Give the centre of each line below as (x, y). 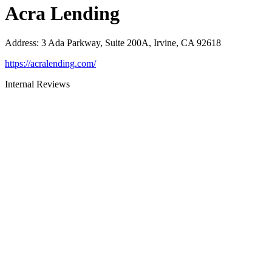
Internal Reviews (37, 84)
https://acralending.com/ (50, 64)
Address (21, 43)
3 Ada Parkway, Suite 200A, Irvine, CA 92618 (131, 43)
